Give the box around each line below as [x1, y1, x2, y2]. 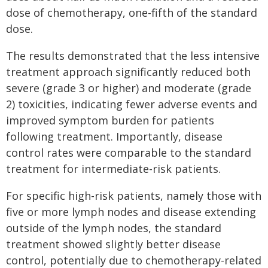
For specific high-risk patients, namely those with [6, 188, 261, 203]
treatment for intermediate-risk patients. [6, 162, 221, 176]
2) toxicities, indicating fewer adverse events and [6, 97, 257, 111]
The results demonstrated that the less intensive [6, 48, 260, 63]
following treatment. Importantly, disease [6, 129, 223, 144]
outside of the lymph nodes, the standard [6, 221, 221, 235]
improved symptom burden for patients [6, 113, 214, 127]
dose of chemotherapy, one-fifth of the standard [6, 5, 257, 20]
